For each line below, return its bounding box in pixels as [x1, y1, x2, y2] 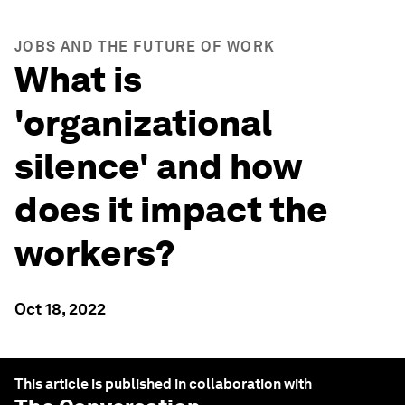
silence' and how [14, 145, 301, 188]
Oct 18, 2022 [14, 299, 106, 318]
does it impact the [14, 188, 328, 231]
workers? [14, 231, 175, 275]
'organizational [14, 101, 272, 145]
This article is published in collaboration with [14, 375, 312, 392]
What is [14, 58, 142, 101]
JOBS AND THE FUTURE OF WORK [14, 38, 276, 55]
